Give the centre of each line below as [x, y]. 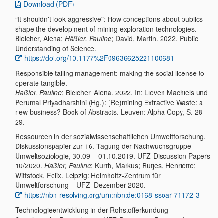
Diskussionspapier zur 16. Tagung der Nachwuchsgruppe [103, 146]
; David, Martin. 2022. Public [155, 38]
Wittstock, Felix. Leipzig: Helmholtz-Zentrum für [88, 175]
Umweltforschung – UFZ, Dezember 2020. [80, 185]
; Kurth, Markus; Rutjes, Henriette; [143, 165]
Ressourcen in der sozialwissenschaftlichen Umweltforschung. [110, 136]
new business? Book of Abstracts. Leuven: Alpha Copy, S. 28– [111, 112]
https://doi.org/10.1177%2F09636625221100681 [99, 58]
